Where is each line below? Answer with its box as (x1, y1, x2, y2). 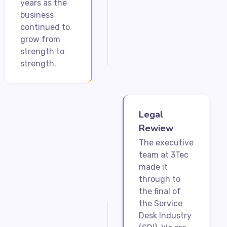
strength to (20, 46, 64, 56)
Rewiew (138, 122, 173, 134)
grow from (20, 34, 60, 44)
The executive (138, 137, 194, 147)
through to (138, 174, 180, 184)
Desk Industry (138, 210, 192, 220)
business (20, 10, 54, 20)
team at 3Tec (138, 149, 188, 160)
